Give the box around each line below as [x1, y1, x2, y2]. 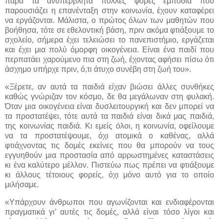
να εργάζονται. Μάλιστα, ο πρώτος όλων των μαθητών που [5, 16, 214, 24]
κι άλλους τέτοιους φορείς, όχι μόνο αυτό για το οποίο [5, 170, 214, 179]
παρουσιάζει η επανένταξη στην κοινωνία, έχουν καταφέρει [5, 6, 214, 15]
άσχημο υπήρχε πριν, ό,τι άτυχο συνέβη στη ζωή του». [5, 65, 193, 73]
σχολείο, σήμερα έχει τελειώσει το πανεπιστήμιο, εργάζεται [5, 35, 214, 44]
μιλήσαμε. [5, 180, 39, 189]
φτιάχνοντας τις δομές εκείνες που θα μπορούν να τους [5, 141, 214, 150]
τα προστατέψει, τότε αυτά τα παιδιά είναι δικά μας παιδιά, [5, 111, 214, 120]
